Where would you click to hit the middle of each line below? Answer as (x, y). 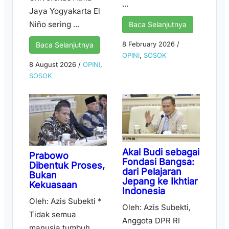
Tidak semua (53, 214)
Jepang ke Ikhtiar (160, 181)
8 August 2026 (53, 64)
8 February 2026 (148, 44)
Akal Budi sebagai (161, 152)
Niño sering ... (54, 24)
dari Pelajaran (152, 172)
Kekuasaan (53, 185)
